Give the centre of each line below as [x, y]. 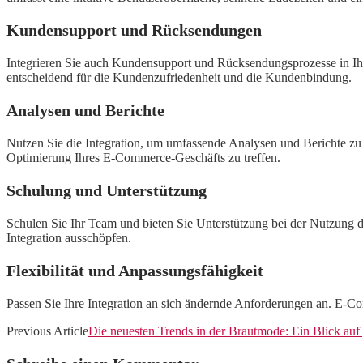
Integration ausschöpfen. [69, 238]
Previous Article [47, 331]
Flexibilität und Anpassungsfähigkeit [135, 271]
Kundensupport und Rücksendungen [134, 30]
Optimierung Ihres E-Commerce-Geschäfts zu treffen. [143, 158]
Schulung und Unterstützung [107, 191]
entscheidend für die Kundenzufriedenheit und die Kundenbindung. [179, 78]
